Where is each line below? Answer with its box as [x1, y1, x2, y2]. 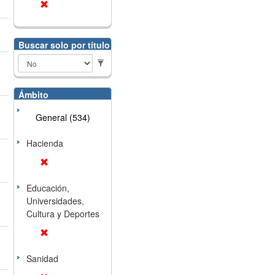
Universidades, [26, 195, 84, 207]
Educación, [26, 182, 69, 194]
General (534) [35, 111, 90, 123]
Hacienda [26, 137, 63, 149]
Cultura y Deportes [26, 207, 99, 220]
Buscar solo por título [18, 39, 110, 51]
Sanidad [26, 252, 58, 265]
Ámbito [18, 88, 48, 101]
